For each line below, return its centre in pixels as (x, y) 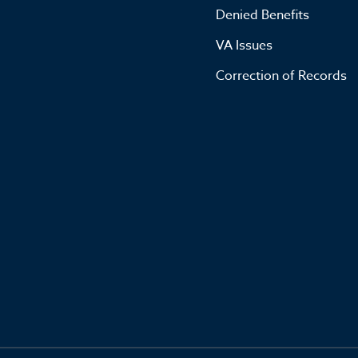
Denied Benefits (263, 15)
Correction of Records (281, 76)
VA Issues (244, 45)
